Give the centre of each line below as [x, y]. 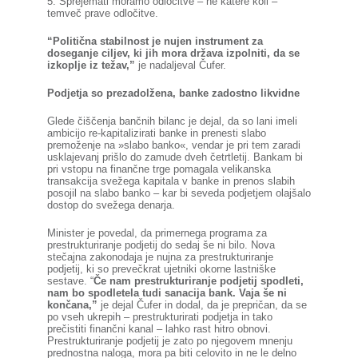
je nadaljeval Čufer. [182, 65]
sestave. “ [70, 281]
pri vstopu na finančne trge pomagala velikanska [159, 169]
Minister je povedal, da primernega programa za [157, 233]
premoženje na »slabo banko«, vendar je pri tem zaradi [173, 145]
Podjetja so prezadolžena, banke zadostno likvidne [173, 93]
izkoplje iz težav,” [91, 65]
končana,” [72, 305]
